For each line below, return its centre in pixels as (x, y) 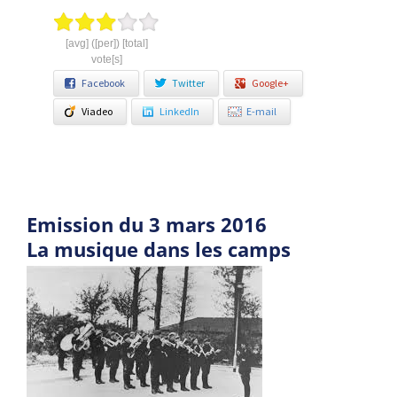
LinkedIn (179, 111)
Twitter (188, 83)
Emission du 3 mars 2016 (147, 224)
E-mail (261, 111)
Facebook (103, 83)
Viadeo (97, 111)
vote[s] (106, 59)
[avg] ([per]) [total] (106, 43)
